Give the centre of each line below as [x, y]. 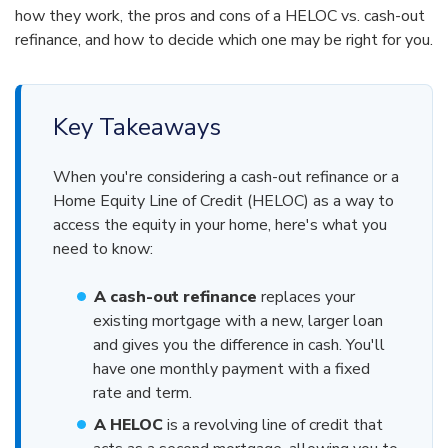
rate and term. [142, 393]
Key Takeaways [137, 127]
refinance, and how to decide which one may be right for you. [224, 40]
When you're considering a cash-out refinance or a [226, 177]
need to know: [103, 249]
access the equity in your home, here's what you [220, 225]
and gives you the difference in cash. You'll [239, 345]
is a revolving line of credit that [273, 425]
